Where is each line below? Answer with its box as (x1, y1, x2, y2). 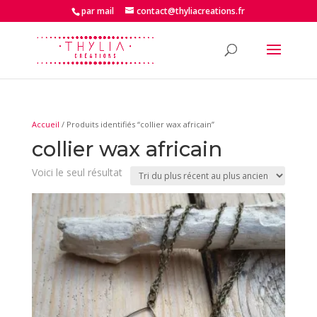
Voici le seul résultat (31, 166, 122, 179)
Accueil (31, 119, 59, 129)
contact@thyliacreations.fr (137, 5, 246, 17)
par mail (81, 5, 115, 17)
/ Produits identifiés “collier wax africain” (59, 119, 214, 129)
